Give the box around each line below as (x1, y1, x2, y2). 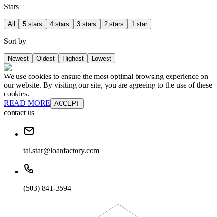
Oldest (36, 55, 55, 62)
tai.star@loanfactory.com (23, 146, 99, 155)
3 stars (77, 20, 96, 28)
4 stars (50, 20, 69, 28)
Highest (62, 55, 84, 62)
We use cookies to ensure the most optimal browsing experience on (4, 72, 208, 81)
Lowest (92, 55, 111, 62)
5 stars (23, 20, 42, 28)
